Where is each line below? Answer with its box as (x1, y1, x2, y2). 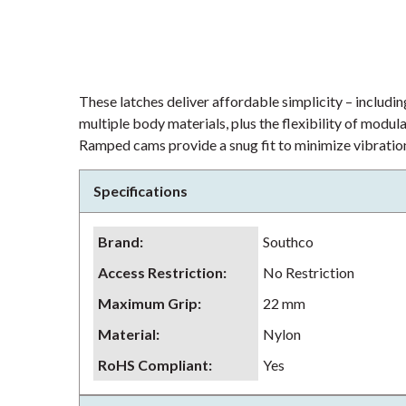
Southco (263, 233, 314, 250)
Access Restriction (98, 264, 223, 281)
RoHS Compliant (98, 356, 208, 373)
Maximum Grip (98, 295, 198, 312)
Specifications (93, 182, 188, 199)
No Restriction (263, 264, 354, 281)
